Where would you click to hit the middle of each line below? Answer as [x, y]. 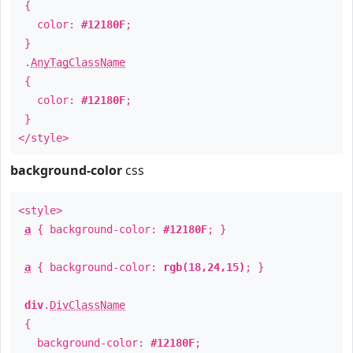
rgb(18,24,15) [204, 267]
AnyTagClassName [78, 62]
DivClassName [87, 305]
